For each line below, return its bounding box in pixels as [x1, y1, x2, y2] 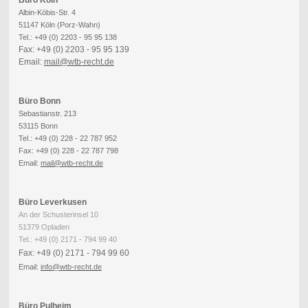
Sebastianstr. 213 [18, 109, 76, 118]
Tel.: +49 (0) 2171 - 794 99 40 [18, 234, 117, 243]
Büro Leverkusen [18, 197, 87, 208]
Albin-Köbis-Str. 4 [18, 8, 78, 17]
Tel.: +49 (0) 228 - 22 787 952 [18, 133, 117, 142]
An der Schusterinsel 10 [18, 210, 98, 219]
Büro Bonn [18, 96, 60, 107]
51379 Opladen [18, 222, 69, 231]
